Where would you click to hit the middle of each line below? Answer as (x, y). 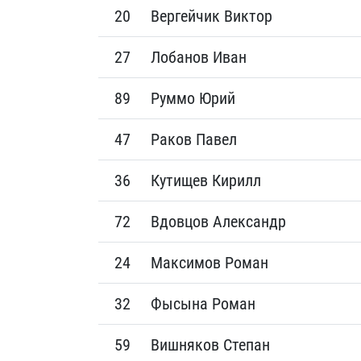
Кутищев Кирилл (206, 180)
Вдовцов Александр (218, 222)
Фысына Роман (203, 304)
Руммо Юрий (193, 98)
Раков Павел (194, 139)
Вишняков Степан (210, 345)
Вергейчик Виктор (212, 16)
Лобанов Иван (199, 57)
